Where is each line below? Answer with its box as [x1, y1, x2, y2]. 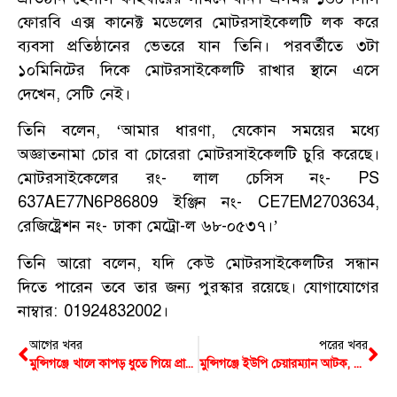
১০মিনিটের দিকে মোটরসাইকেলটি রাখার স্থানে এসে [18, 60, 379, 81]
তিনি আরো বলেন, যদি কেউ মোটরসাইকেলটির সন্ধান [18, 253, 379, 273]
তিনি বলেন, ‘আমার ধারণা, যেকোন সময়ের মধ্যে [18, 121, 379, 141]
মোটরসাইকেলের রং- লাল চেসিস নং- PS [18, 168, 379, 189]
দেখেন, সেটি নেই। [18, 84, 130, 105]
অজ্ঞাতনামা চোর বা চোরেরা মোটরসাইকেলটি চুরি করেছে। [18, 144, 379, 165]
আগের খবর [29, 338, 82, 354]
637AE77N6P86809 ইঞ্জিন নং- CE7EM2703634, [18, 192, 379, 213]
